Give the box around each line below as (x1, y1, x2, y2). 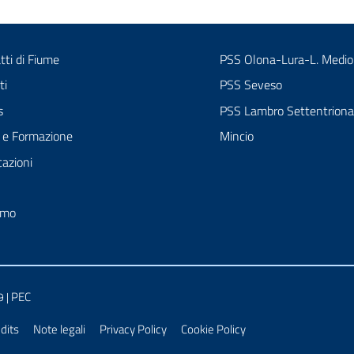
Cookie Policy (181, 320, 246, 339)
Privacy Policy (100, 320, 167, 339)
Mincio (220, 126, 254, 146)
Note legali (33, 320, 85, 339)
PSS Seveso (220, 75, 282, 95)
